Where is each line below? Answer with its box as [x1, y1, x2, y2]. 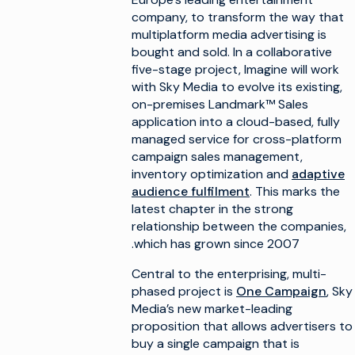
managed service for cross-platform [132, 131, 342, 147]
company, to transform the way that [132, 9, 344, 25]
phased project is [132, 283, 236, 300]
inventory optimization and [132, 166, 292, 182]
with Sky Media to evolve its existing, [132, 78, 342, 95]
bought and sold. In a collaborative [132, 44, 332, 60]
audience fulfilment [132, 183, 250, 200]
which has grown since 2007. [134, 235, 300, 252]
